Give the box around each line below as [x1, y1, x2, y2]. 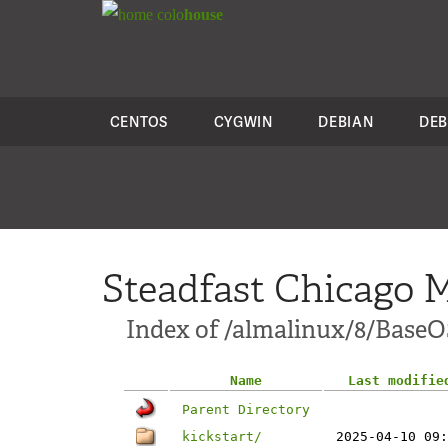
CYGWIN [213, 112, 273, 131]
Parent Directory [182, 402, 310, 417]
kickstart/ [182, 429, 262, 444]
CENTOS [109, 112, 168, 131]
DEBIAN [318, 112, 374, 131]
